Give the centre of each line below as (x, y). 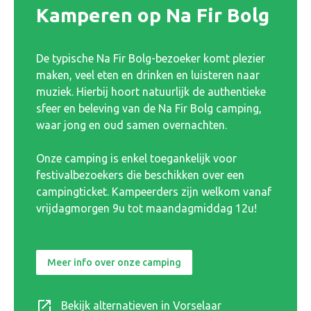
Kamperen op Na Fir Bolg (153, 15)
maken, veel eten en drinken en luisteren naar (148, 75)
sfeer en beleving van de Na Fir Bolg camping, (149, 108)
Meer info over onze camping (114, 262)
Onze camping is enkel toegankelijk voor (136, 158)
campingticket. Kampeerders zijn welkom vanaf (154, 191)
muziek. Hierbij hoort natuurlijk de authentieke (151, 91)
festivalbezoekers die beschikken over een (140, 175)
